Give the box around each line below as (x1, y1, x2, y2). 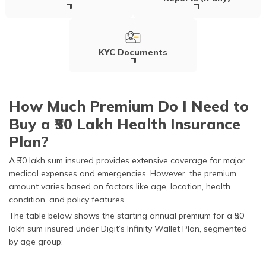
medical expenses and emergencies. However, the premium (9, 167, 236, 179)
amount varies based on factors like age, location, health (9, 180, 230, 192)
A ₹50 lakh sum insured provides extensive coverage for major (9, 154, 245, 166)
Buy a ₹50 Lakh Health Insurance (9, 114, 240, 133)
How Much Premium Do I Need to (9, 96, 249, 115)
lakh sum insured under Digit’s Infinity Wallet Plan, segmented (9, 223, 247, 234)
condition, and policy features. (9, 194, 126, 205)
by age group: (9, 236, 63, 247)
